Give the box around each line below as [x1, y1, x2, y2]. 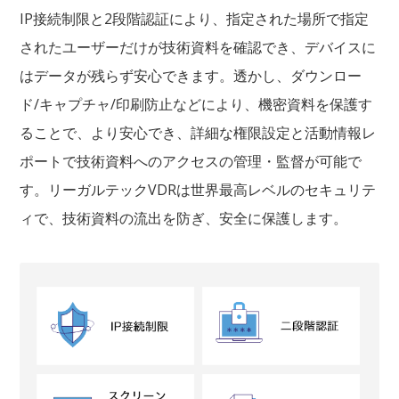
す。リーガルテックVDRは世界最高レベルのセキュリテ [20, 180, 377, 200]
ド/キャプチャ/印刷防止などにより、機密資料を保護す [20, 94, 373, 115]
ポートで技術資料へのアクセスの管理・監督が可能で [20, 151, 362, 172]
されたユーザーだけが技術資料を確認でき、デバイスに [20, 37, 377, 58]
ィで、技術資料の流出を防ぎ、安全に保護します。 [20, 208, 348, 229]
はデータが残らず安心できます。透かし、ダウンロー [20, 66, 362, 86]
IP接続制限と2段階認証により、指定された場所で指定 [20, 9, 370, 29]
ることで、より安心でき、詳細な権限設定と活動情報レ [20, 123, 377, 143]
